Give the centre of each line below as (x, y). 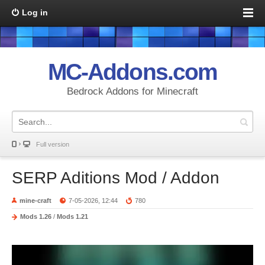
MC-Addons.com (132, 72)
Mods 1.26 (36, 216)
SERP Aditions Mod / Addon (116, 178)
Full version (53, 144)
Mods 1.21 (72, 216)
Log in (35, 12)
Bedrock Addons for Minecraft (132, 91)
